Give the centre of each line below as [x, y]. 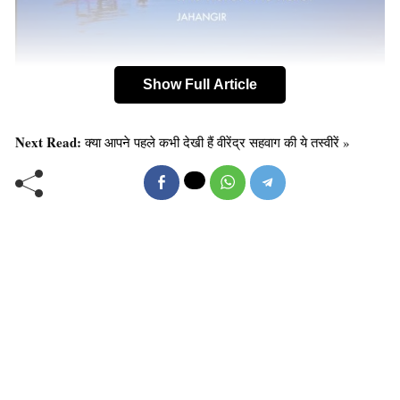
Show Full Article [200, 85]
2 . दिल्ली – [49, 184]
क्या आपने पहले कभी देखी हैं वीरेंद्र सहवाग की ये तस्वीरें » [217, 142]
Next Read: [50, 142]
